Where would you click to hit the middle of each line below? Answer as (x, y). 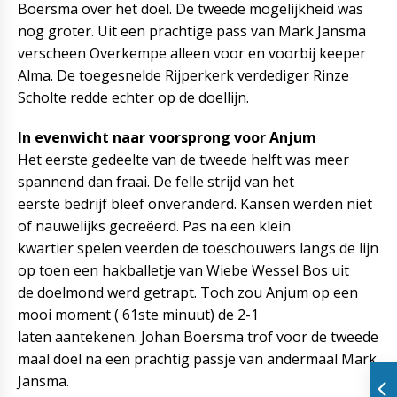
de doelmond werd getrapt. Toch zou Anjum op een (188, 292)
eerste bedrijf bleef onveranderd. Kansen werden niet (195, 204)
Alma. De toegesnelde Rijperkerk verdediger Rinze (183, 75)
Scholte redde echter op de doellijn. (133, 97)
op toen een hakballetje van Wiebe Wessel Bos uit (183, 270)
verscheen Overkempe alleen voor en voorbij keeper (192, 53)
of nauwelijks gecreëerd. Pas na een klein (154, 226)
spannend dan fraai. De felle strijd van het (156, 182)
